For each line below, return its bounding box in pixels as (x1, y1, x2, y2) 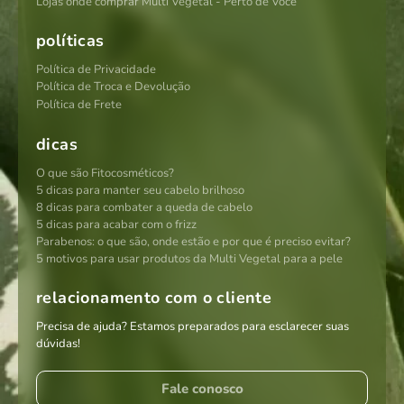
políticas (36, 29, 105, 51)
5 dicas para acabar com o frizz (36, 216, 197, 233)
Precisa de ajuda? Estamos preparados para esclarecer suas (36, 317, 349, 335)
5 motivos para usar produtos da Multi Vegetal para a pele (36, 250, 343, 267)
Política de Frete (36, 96, 122, 113)
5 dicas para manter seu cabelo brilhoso (36, 181, 244, 198)
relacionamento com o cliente (36, 286, 272, 308)
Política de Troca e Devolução (36, 78, 190, 95)
